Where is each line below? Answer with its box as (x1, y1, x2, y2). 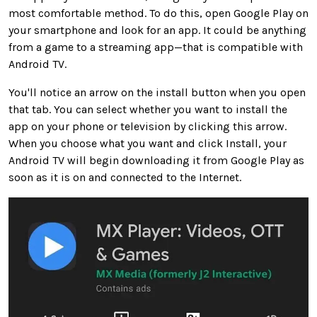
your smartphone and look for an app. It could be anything (8, 23, 306, 37)
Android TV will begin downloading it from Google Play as (8, 153, 304, 167)
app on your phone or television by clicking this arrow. (8, 119, 287, 133)
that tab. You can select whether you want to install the (8, 102, 287, 116)
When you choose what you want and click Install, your (8, 136, 287, 150)
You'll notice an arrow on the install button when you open (8, 85, 306, 99)
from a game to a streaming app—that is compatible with (8, 40, 303, 54)
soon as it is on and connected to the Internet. (8, 170, 241, 184)
